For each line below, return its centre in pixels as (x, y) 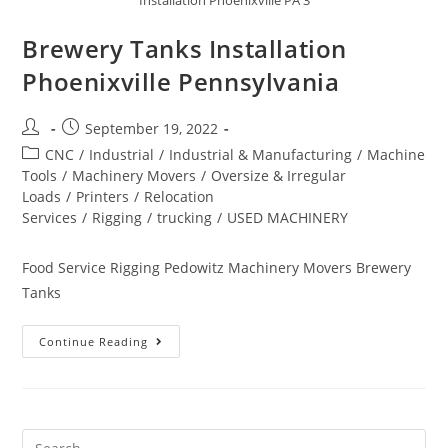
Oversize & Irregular (279, 175)
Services (50, 217)
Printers (103, 196)
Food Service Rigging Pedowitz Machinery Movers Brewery (217, 267)
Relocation (179, 196)
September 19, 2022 (152, 128)
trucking (185, 217)
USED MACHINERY (288, 217)
